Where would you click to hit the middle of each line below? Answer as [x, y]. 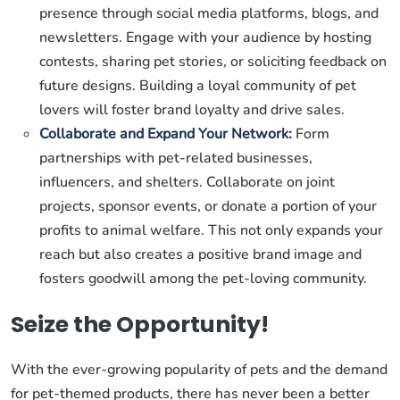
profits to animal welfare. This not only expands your [211, 230]
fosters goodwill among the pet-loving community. [203, 279]
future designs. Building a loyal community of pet [198, 86]
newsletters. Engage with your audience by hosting [205, 37]
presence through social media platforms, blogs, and [209, 13]
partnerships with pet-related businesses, [176, 158]
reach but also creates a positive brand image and [200, 254]
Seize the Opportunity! [140, 325]
